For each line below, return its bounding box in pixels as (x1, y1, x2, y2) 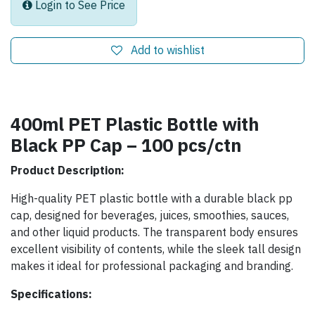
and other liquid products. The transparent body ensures (11, 224, 298, 241)
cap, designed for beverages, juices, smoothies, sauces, (11, 207, 289, 224)
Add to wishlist (130, 41, 205, 59)
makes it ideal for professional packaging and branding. (11, 257, 293, 275)
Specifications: (11, 285, 92, 303)
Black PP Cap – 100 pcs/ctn (11, 132, 241, 159)
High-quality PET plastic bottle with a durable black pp (11, 190, 292, 207)
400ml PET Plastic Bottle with (11, 111, 259, 138)
